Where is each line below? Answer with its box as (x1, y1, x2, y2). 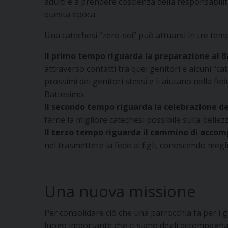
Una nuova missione (44, 180, 196, 202)
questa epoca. (44, 8, 97, 20)
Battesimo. (44, 88, 85, 100)
